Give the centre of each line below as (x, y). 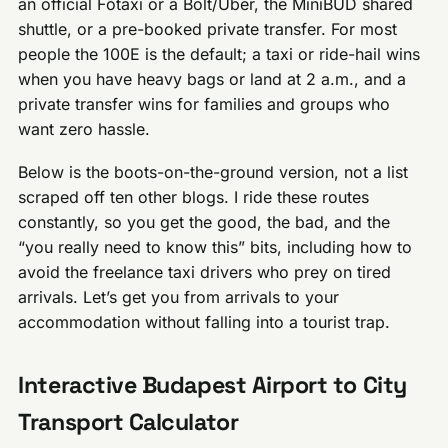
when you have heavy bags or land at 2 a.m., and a (212, 79)
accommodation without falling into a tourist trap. (204, 322)
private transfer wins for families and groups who (204, 104)
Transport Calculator (128, 422)
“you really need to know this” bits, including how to (215, 247)
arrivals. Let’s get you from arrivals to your (179, 297)
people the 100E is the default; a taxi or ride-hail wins (219, 54)
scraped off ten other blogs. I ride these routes (194, 197)
